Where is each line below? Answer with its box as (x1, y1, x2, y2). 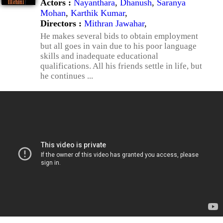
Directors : (40, 18, 84, 28)
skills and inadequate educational (40, 51, 158, 61)
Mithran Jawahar (84, 18, 144, 28)
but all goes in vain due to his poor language (40, 41, 197, 51)
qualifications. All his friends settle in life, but (40, 61, 202, 71)
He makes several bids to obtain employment (40, 31, 198, 41)
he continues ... (40, 71, 93, 81)
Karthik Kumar (71, 8, 125, 18)
